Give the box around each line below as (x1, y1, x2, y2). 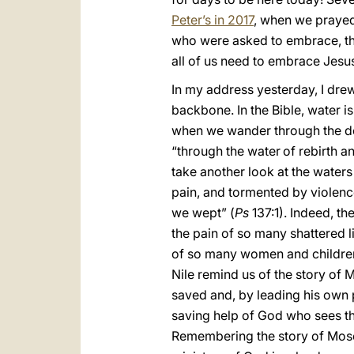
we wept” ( (171, 205, 235, 220)
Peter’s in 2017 (171, 12, 254, 28)
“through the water (171, 143, 281, 159)
